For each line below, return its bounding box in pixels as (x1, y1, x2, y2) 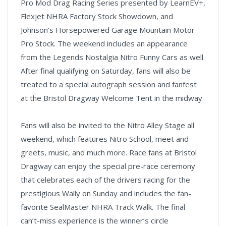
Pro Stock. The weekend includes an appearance (21, 38, 188, 48)
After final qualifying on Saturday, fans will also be (21, 65, 191, 76)
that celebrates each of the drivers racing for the (21, 174, 190, 185)
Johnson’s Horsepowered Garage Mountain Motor (21, 24, 195, 35)
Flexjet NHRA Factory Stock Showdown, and (21, 11, 173, 21)
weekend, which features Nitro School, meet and (21, 133, 189, 144)
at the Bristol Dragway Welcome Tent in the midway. (21, 92, 204, 103)
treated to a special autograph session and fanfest (21, 79, 197, 89)
